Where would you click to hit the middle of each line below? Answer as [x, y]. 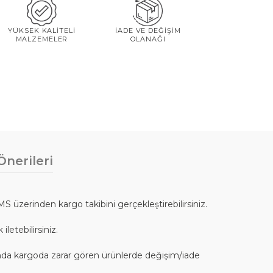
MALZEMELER [42, 39]
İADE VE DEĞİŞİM [148, 30]
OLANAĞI [148, 39]
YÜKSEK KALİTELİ [42, 30]
